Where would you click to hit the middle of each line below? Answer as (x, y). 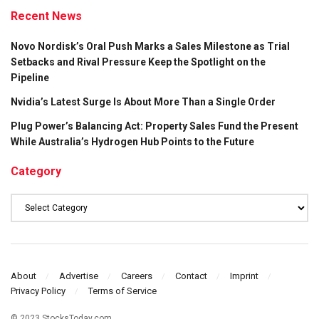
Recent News (46, 16)
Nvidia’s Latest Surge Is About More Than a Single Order (143, 101)
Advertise (79, 276)
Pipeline (30, 77)
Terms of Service (122, 291)
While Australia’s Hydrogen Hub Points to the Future (132, 141)
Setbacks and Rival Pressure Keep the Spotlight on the (138, 62)
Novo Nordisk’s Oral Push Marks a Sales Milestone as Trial (150, 46)
